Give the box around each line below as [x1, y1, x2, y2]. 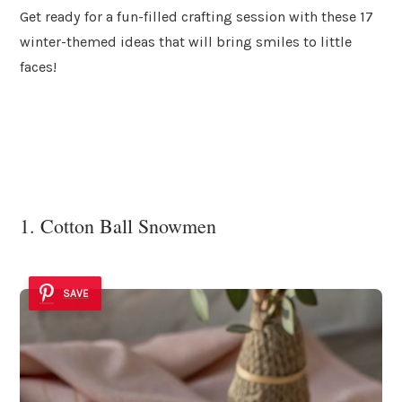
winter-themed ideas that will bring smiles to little [20, 32, 352, 50]
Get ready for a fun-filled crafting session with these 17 [20, 7, 373, 25]
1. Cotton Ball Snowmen [20, 213, 216, 240]
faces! [20, 57, 57, 75]
